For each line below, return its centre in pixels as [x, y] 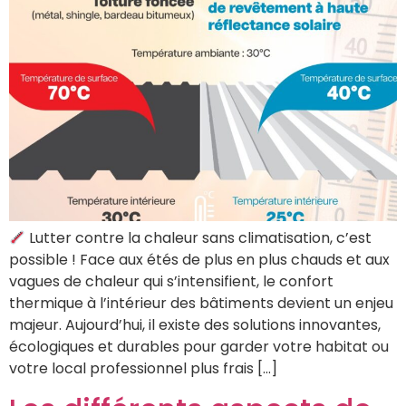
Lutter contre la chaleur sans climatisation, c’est [199, 238]
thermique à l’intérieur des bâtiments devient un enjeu [201, 304]
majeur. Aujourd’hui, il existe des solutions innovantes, [195, 325]
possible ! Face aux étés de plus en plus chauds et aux [199, 260]
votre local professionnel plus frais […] [143, 369]
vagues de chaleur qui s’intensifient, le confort [171, 282]
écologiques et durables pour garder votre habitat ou [199, 347]
